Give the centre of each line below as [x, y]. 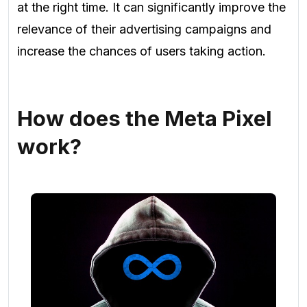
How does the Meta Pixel [145, 118]
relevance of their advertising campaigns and [144, 29]
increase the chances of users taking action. [142, 51]
